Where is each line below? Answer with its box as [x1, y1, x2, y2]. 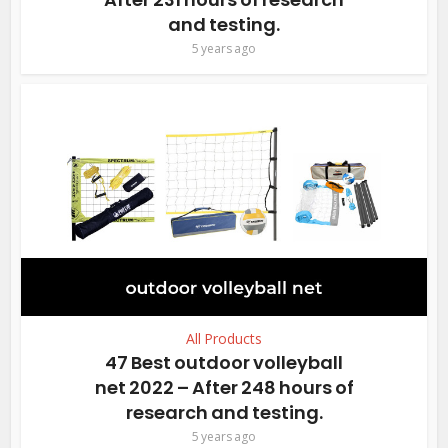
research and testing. [125, 399, 323, 425]
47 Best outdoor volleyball [105, 349, 343, 375]
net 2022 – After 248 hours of [94, 374, 354, 400]
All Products [186, 328, 262, 348]
